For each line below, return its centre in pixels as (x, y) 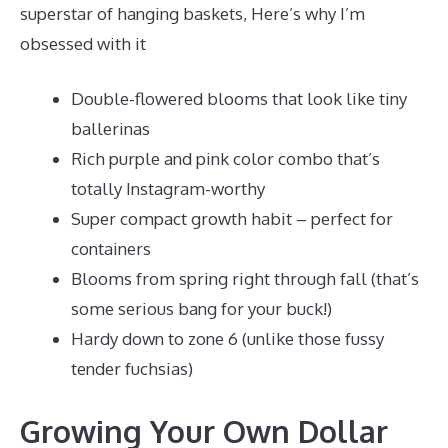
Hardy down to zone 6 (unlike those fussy (227, 338)
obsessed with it (83, 43)
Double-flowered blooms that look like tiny (239, 98)
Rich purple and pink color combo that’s (225, 158)
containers (111, 248)
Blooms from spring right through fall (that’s (245, 278)
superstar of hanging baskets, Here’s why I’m (192, 13)
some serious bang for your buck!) (201, 308)
